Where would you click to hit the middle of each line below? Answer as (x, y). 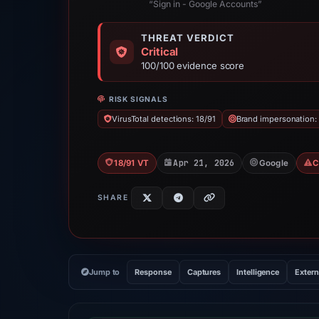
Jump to (104, 272)
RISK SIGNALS (138, 99)
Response (153, 272)
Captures (204, 272)
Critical (160, 52)
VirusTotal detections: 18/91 (163, 119)
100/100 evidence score (193, 66)
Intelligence (258, 272)
